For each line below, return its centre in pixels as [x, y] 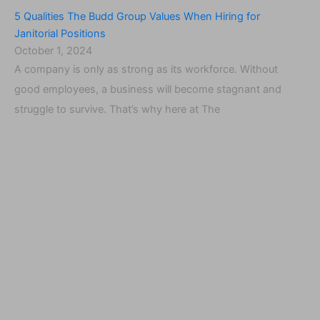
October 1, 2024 [53, 51]
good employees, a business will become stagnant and [148, 90]
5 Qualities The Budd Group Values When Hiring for [137, 17]
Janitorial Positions [60, 34]
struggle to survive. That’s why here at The [117, 110]
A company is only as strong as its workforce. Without [146, 70]
